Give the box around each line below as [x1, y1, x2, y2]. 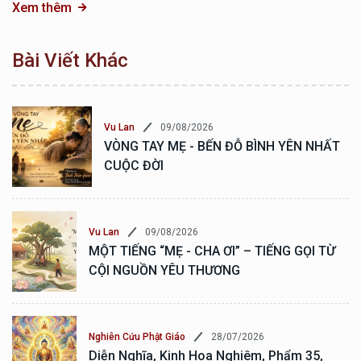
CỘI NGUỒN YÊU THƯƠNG [89, 263, 240, 279]
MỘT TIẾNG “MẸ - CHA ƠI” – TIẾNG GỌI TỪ [89, 243, 335, 259]
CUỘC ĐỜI [103, 158, 164, 174]
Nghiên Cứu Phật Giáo [89, 331, 185, 343]
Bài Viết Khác [12, 48, 128, 72]
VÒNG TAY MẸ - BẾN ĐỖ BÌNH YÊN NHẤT [103, 139, 340, 155]
